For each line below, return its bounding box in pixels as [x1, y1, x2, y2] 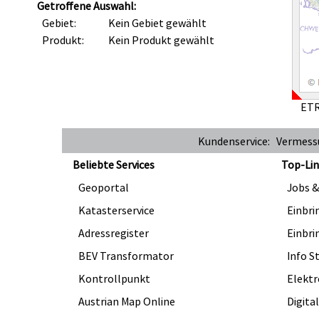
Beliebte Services [73, 157, 155, 172]
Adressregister [78, 226, 149, 240]
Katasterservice [78, 203, 155, 217]
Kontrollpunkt [78, 271, 150, 286]
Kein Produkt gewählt [108, 33, 214, 47]
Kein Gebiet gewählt [108, 16, 206, 30]
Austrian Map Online [78, 294, 175, 308]
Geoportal [78, 180, 129, 194]
